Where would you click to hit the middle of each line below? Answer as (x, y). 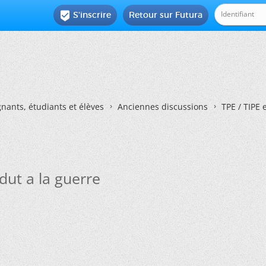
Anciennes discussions (163, 107)
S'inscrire (92, 15)
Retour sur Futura (166, 15)
